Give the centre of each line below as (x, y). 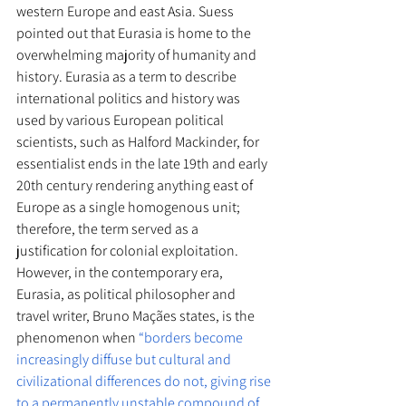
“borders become (192, 338)
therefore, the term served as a (109, 229)
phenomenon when (77, 338)
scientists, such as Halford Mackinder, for (139, 142)
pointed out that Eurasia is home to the (135, 34)
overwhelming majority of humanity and (138, 55)
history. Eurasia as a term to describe (128, 77)
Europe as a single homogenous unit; (130, 208)
